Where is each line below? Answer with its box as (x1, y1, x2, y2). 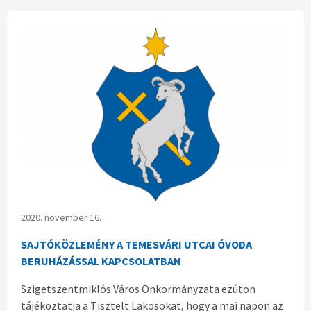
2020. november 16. (21, 210, 101, 224)
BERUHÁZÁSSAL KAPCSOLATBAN (21, 253, 181, 268)
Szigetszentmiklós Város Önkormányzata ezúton (21, 281, 255, 296)
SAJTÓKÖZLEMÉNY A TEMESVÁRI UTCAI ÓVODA (21, 237, 252, 251)
